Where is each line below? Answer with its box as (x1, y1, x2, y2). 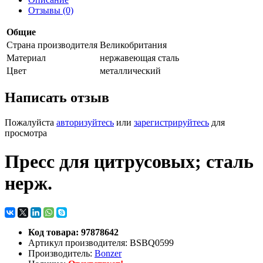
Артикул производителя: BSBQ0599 (28, 237, 174, 248)
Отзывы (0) (28, 5, 73, 15)
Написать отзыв (5, 89, 109, 105)
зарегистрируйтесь (134, 117, 209, 127)
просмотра (5, 127, 47, 138)
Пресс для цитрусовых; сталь (5, 151, 254, 173)
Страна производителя (6, 40, 97, 50)
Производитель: (28, 248, 95, 258)
